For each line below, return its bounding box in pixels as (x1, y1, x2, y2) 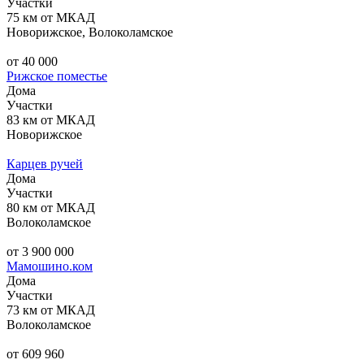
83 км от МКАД (6, 112, 95, 127)
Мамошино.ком (6, 258, 93, 273)
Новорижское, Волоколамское (6, 24, 173, 39)
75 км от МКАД (6, 10, 95, 24)
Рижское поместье (6, 68, 107, 83)
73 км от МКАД (6, 302, 95, 317)
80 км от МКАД (6, 200, 95, 214)
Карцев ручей (6, 156, 83, 171)
